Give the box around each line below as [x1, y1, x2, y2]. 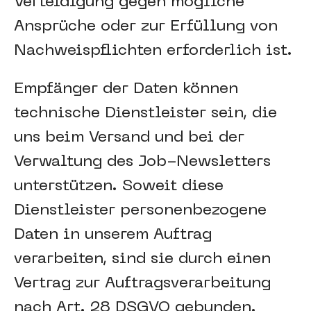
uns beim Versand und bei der [14, 131, 244, 145]
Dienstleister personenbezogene [14, 203, 267, 218]
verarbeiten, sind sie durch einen [14, 252, 271, 267]
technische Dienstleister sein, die [14, 106, 277, 121]
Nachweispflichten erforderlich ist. [14, 44, 292, 58]
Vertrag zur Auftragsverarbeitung [14, 276, 271, 291]
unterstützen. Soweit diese [14, 179, 224, 194]
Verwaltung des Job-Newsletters [14, 155, 271, 169]
